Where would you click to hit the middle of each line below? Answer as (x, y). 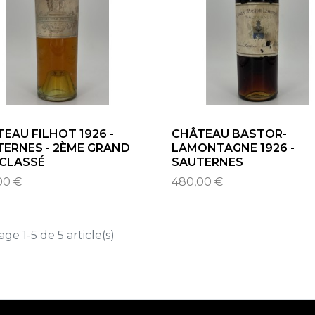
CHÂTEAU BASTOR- (229, 134)
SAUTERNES (207, 162)
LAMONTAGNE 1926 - (233, 148)
